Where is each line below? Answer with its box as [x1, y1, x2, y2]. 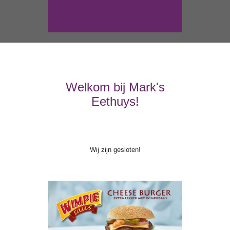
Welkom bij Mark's [65, 80, 165, 94]
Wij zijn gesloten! [89, 146, 141, 154]
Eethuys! [91, 94, 139, 109]
